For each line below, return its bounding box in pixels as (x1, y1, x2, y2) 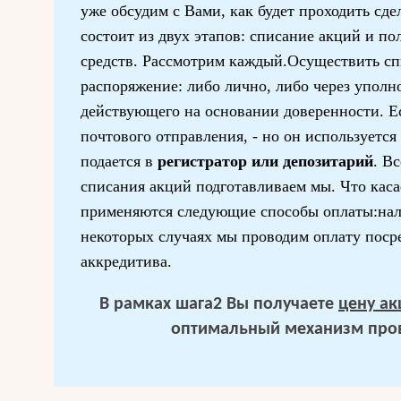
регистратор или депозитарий (153, 152, 373, 170)
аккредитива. (81, 252, 172, 270)
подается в (81, 152, 153, 170)
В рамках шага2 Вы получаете (99, 295, 338, 313)
